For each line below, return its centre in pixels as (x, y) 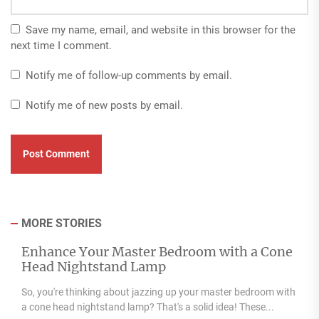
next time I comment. (61, 46)
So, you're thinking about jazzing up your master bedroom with (158, 292)
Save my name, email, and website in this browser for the (161, 30)
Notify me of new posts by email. (104, 105)
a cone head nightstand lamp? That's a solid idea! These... (148, 307)
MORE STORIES (62, 223)
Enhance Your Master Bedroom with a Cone (157, 252)
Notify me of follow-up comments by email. (129, 75)
